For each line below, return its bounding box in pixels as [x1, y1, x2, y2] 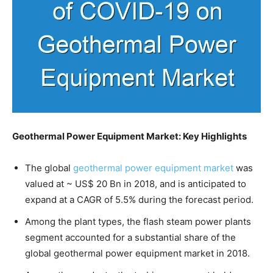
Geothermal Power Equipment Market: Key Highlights [12, 130, 247, 142]
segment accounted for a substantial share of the [25, 231, 236, 243]
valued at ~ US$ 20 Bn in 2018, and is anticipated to [25, 177, 246, 190]
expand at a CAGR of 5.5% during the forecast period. [25, 193, 253, 205]
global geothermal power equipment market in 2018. [25, 247, 250, 259]
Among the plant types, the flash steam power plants [25, 215, 251, 227]
